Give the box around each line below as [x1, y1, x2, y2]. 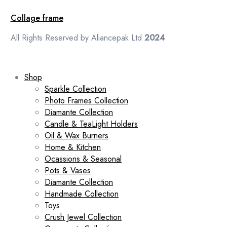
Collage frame [10, 12, 63, 24]
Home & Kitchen [45, 141, 101, 153]
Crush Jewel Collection [45, 211, 122, 223]
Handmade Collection [45, 187, 119, 200]
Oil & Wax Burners [45, 129, 108, 141]
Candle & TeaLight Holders [45, 118, 138, 130]
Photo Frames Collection [45, 94, 128, 106]
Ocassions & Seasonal [45, 153, 122, 165]
